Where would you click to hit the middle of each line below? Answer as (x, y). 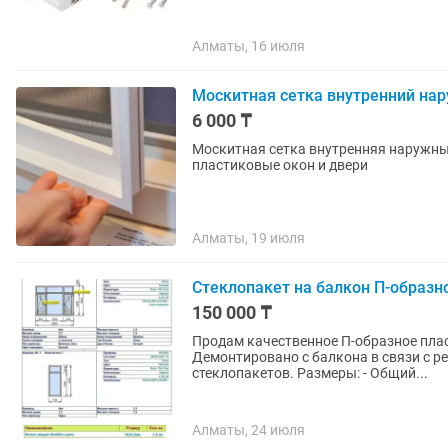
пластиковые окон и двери (280, 165)
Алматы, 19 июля (248, 238)
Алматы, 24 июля (248, 430)
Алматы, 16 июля (248, 46)
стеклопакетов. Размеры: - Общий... (362, 373)
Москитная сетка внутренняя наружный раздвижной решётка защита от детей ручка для (250, 149)
